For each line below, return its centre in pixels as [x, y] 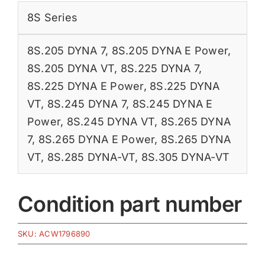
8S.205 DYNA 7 [66, 51]
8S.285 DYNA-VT [91, 157]
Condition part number [130, 204]
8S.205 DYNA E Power [170, 51]
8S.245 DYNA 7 [87, 104]
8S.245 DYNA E [172, 104]
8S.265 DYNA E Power [96, 140]
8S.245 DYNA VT [111, 122]
